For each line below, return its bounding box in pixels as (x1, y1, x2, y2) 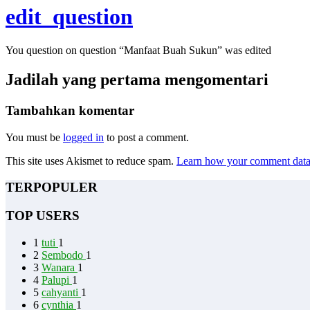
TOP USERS (6, 208, 80, 224)
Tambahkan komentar (6, 102, 134, 118)
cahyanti (42, 286, 81, 298)
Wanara (42, 261, 77, 273)
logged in (63, 131, 104, 143)
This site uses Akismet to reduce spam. (6, 154, 176, 167)
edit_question (6, 3, 133, 29)
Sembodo (42, 248, 86, 261)
